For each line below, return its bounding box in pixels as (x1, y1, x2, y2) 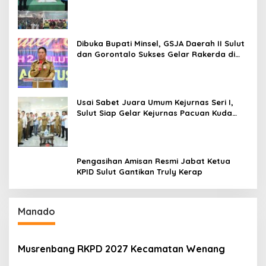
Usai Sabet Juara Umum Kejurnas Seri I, (77, 97, 233, 107)
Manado (18, 205, 55, 217)
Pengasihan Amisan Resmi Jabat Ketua (77, 156, 230, 166)
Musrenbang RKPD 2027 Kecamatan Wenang (18, 242, 225, 255)
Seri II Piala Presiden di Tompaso (77, 118, 205, 128)
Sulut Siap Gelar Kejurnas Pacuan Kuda (77, 107, 232, 118)
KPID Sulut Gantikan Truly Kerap (77, 166, 202, 176)
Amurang (77, 59, 112, 69)
